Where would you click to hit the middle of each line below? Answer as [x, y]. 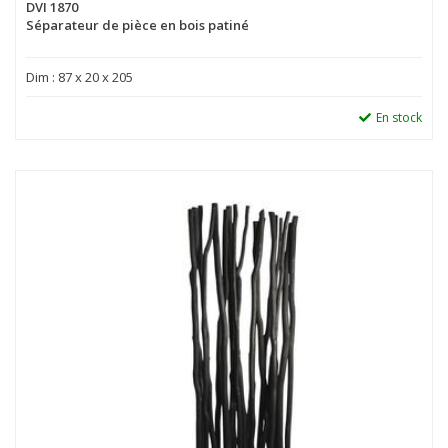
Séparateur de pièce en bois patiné [137, 24]
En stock [399, 117]
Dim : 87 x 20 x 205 [79, 76]
